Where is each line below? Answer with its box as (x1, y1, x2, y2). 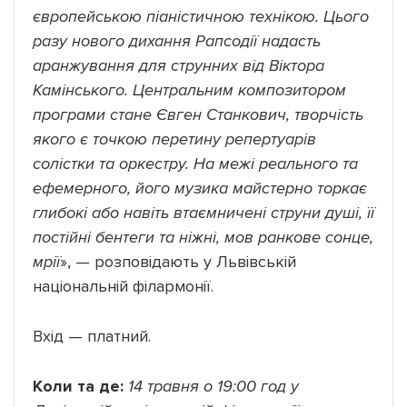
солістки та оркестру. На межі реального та (33, 153, 358, 174)
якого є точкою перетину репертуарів (33, 128, 316, 149)
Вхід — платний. (33, 325, 151, 346)
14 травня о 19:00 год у (128, 375, 299, 396)
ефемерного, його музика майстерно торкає (33, 177, 367, 198)
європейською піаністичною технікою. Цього (33, 5, 369, 26)
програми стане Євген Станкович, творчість (33, 104, 363, 124)
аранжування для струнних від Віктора (33, 55, 324, 75)
